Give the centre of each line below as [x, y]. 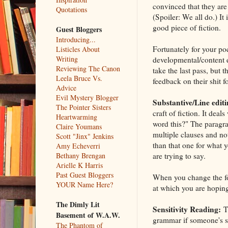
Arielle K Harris [79, 165]
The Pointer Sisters [83, 107]
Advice [66, 88]
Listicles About [78, 49]
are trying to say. [179, 155]
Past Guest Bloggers [84, 175]
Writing [67, 59]
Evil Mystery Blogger [87, 97]
